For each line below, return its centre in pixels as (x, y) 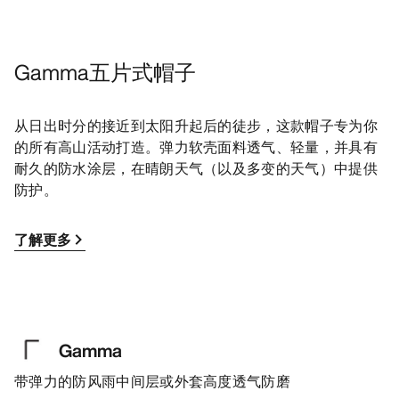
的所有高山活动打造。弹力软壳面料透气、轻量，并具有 (196, 147)
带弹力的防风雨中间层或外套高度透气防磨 (153, 382)
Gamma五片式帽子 (105, 73)
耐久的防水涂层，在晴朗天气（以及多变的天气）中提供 (196, 169)
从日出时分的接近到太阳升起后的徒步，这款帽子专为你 (196, 126)
